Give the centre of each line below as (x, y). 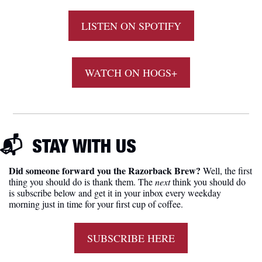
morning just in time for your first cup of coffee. (96, 204)
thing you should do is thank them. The (82, 181)
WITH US (102, 145)
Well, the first (226, 170)
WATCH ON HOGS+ (131, 72)
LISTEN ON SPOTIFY (131, 25)
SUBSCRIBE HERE (131, 238)
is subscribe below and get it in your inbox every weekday (115, 192)
